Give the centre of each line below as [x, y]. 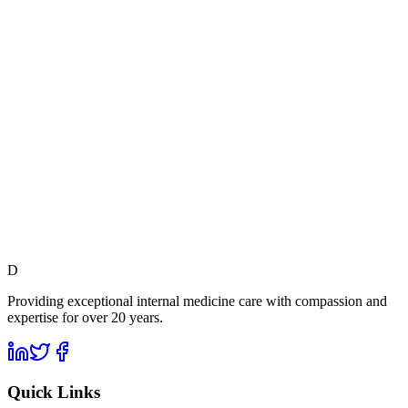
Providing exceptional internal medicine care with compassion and [197, 301]
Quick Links [54, 393]
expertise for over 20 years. [85, 317]
